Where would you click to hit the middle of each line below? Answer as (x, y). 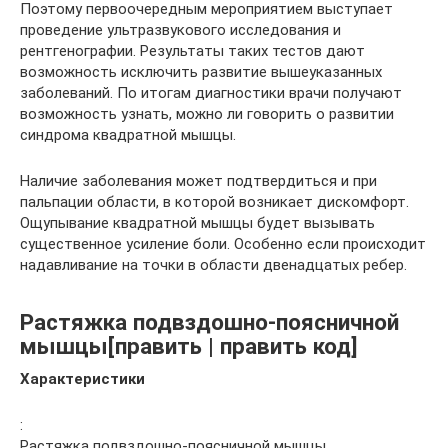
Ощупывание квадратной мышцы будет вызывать (197, 222)
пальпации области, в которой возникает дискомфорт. (214, 201)
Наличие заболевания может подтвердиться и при (198, 180)
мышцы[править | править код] (189, 345)
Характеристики (82, 378)
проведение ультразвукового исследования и (180, 29)
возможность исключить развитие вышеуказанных (201, 71)
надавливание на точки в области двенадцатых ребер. (213, 264)
